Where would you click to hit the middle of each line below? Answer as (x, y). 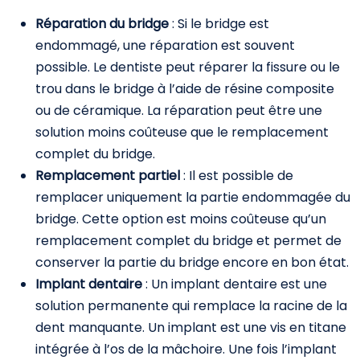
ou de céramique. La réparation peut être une (179, 110)
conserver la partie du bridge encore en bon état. (192, 262)
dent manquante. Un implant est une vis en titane (191, 327)
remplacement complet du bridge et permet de (188, 241)
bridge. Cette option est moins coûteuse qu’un (181, 219)
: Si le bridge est (221, 24)
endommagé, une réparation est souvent (165, 45)
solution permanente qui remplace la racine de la (191, 306)
